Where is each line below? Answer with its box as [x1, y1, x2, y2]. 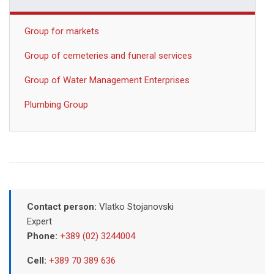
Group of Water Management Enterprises [24, 74, 190, 86]
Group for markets [24, 25, 99, 37]
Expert [26, 215, 52, 227]
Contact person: [26, 201, 99, 212]
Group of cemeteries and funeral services [24, 50, 192, 61]
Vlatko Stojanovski [98, 201, 174, 212]
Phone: [26, 230, 57, 242]
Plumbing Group [24, 98, 88, 110]
